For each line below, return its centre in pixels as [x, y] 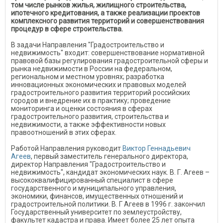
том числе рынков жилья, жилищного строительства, [99, 5]
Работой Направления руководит [67, 148]
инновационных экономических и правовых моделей [99, 85]
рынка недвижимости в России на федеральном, [92, 69]
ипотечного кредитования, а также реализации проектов [106, 13]
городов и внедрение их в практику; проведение [91, 101]
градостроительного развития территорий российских [101, 93]
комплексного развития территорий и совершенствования [108, 21]
